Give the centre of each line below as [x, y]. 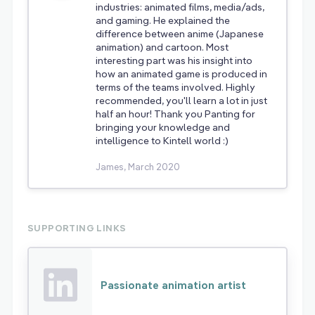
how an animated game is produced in [181, 74]
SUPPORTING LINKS [77, 228]
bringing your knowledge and [163, 128]
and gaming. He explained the [163, 21]
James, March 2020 [138, 167]
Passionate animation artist [173, 285]
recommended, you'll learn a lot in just [181, 101]
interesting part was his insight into [174, 61]
